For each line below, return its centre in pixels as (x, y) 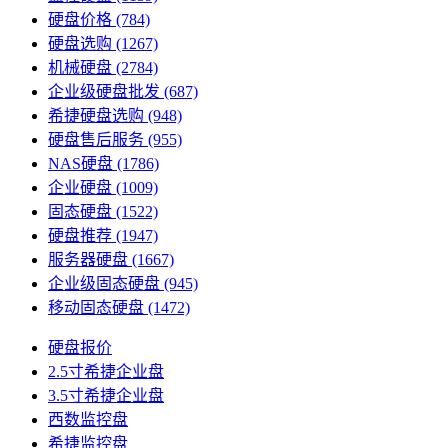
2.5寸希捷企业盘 (106, 371)
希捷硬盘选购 (96, 115)
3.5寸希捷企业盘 (106, 395)
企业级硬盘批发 (104, 91)
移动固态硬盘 (96, 307)
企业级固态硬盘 (104, 283)
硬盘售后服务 (96, 139)
